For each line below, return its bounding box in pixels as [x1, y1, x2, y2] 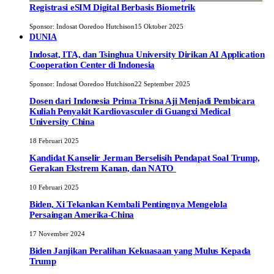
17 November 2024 [29, 230, 85, 238]
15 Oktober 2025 [135, 22, 183, 30]
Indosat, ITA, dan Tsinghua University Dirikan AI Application [29, 49, 265, 59]
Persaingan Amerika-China [29, 210, 135, 220]
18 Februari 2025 [29, 137, 79, 144]
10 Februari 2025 [29, 183, 79, 191]
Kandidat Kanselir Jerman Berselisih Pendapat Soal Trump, [29, 153, 260, 163]
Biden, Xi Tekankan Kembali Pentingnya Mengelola [29, 199, 228, 210]
